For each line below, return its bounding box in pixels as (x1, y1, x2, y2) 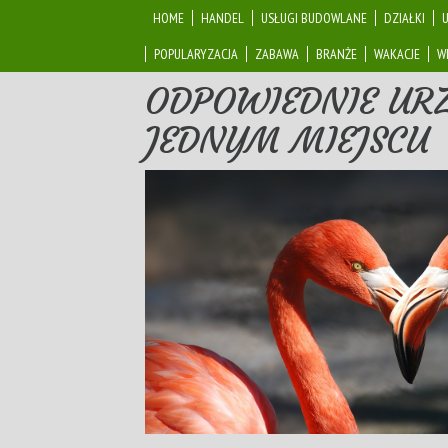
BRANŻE (316, 45, 357, 63)
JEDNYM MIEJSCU (145, 118, 429, 163)
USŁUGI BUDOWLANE (261, 9, 367, 27)
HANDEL (201, 9, 244, 27)
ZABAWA (255, 45, 299, 63)
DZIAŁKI (384, 9, 425, 27)
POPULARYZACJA (154, 45, 238, 63)
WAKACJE (374, 45, 420, 63)
